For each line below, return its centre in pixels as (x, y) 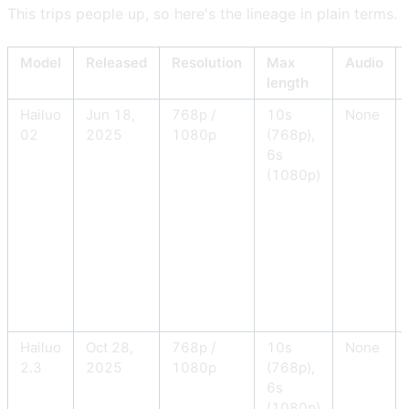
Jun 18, (110, 115)
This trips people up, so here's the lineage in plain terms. (202, 14)
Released (116, 63)
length (288, 83)
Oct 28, (110, 348)
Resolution (207, 63)
